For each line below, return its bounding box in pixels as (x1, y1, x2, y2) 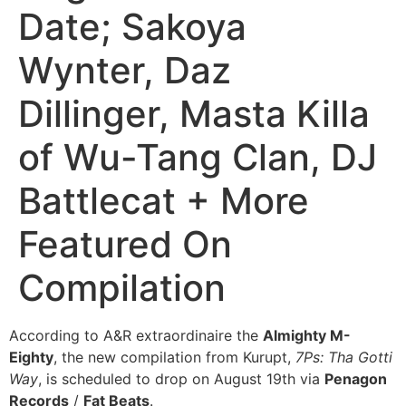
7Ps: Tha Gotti (295, 348, 392, 367)
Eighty (9, 348, 53, 367)
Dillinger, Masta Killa (18, 92, 370, 137)
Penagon (324, 370, 387, 389)
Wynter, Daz (18, 48, 231, 93)
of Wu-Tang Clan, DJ (18, 135, 377, 180)
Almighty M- (263, 326, 351, 345)
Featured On (18, 222, 232, 267)
